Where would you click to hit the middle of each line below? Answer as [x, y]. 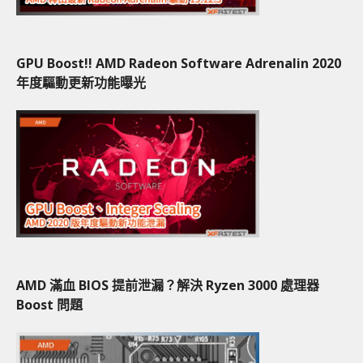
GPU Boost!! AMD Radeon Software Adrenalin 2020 [179, 63]
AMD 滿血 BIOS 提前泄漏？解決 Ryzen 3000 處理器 [168, 285]
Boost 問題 [49, 304]
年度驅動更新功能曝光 [81, 82]
